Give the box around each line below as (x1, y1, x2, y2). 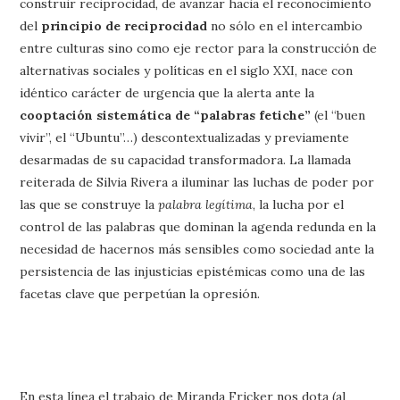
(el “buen (311, 107, 366, 123)
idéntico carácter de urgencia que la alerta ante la (20, 85, 315, 101)
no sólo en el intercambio (207, 18, 363, 34)
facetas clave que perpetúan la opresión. (20, 286, 261, 302)
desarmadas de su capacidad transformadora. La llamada (20, 152, 352, 168)
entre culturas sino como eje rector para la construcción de (20, 40, 378, 56)
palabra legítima (154, 196, 254, 212)
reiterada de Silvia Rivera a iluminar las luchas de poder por (20, 174, 375, 190)
